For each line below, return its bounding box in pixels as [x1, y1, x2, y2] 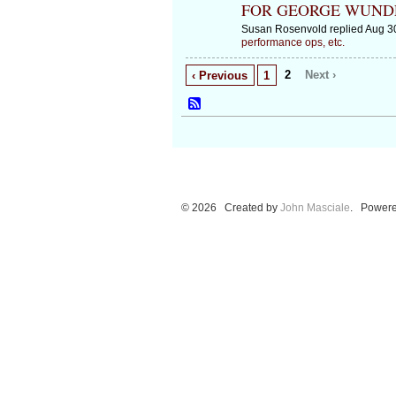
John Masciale [279, 202, 350, 215]
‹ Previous [192, 68, 248, 82]
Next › [305, 67, 337, 81]
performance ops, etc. [240, 35, 345, 49]
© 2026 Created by [180, 202, 280, 215]
